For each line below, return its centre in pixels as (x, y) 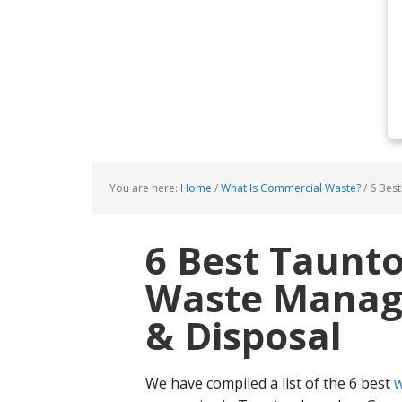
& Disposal (244, 335)
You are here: (145, 188)
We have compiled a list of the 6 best (270, 383)
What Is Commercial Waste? (291, 188)
